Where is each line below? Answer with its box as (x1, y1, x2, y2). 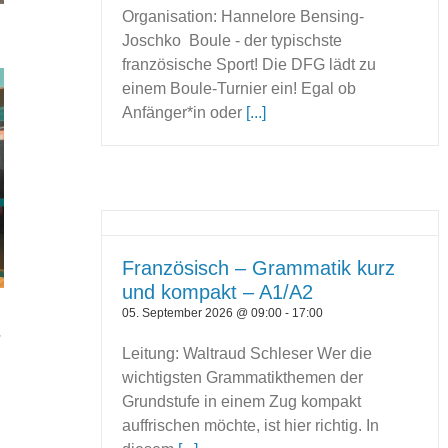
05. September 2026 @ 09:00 (122, 306, 283, 321)
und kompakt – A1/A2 (122, 281, 314, 304)
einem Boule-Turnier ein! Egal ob (122, 80, 357, 98)
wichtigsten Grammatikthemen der (122, 369, 364, 387)
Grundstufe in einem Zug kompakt (122, 393, 362, 411)
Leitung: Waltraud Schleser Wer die (122, 345, 373, 363)
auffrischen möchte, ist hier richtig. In (122, 417, 380, 435)
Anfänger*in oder (122, 104, 247, 122)
